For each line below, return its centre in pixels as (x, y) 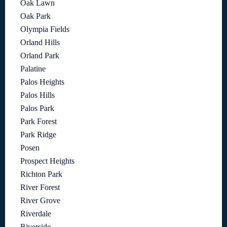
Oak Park (35, 16)
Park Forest (39, 121)
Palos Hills (37, 95)
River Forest (40, 187)
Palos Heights (42, 82)
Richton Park (41, 174)
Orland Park (40, 55)
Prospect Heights (47, 161)
